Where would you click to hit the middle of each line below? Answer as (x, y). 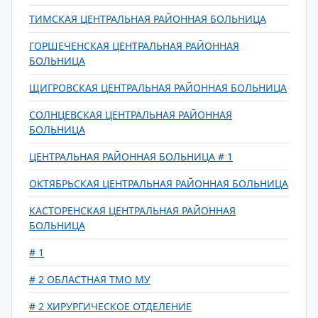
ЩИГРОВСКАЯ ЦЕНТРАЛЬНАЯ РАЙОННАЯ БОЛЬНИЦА (158, 88)
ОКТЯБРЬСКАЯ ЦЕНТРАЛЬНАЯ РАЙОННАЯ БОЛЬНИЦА (159, 183)
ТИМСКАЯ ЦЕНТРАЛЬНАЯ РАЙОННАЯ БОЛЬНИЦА (148, 19)
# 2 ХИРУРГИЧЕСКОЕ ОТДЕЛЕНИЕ (110, 306)
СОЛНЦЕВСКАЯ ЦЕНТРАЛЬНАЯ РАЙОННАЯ (131, 115)
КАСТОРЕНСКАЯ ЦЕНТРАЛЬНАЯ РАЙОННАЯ (132, 210)
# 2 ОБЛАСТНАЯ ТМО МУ (90, 279)
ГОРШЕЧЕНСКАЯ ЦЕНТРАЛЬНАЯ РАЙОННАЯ (134, 46)
